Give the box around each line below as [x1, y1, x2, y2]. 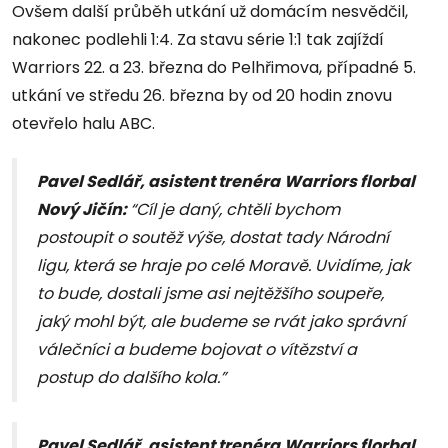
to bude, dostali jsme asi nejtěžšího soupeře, [37, 282, 384, 306]
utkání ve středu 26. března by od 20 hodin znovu [12, 84, 392, 108]
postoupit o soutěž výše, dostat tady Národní [37, 226, 389, 250]
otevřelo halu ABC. [12, 112, 155, 136]
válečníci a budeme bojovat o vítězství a [37, 338, 357, 362]
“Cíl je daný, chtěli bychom [130, 198, 340, 222]
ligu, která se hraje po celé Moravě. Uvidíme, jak [37, 254, 410, 278]
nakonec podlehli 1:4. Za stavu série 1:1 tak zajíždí [12, 28, 384, 52]
